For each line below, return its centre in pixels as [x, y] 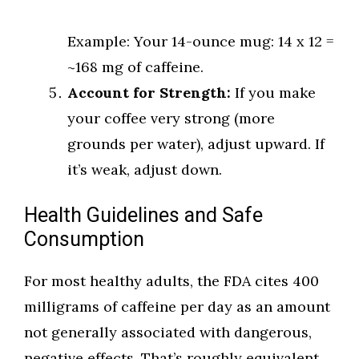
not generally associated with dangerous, [168, 333]
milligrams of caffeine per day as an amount [177, 307]
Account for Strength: [149, 93]
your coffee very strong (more [171, 119]
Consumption [84, 240]
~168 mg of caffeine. [135, 67]
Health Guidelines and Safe [143, 216]
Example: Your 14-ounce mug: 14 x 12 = [201, 42]
